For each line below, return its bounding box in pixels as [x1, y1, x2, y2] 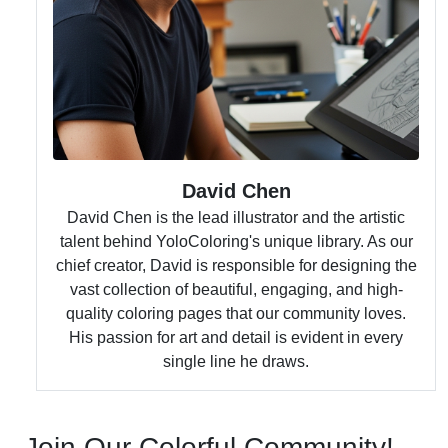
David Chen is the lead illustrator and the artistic [67, 209, 405, 226]
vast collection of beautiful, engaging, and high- [69, 281, 403, 298]
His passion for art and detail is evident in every [69, 329, 403, 346]
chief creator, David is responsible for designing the [55, 257, 417, 274]
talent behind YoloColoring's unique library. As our [59, 233, 413, 250]
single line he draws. [163, 353, 309, 370]
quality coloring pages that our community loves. [66, 305, 406, 322]
